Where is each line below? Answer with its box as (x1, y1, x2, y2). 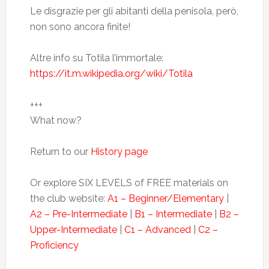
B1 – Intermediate (134, 208, 212, 220)
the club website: (29, 193, 107, 204)
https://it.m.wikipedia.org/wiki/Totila (29, 68, 193, 79)
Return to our (29, 146, 91, 157)
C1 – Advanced (124, 224, 191, 235)
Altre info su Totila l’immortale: (29, 52, 163, 64)
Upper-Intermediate (29, 224, 117, 235)
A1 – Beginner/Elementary (107, 193, 224, 204)
